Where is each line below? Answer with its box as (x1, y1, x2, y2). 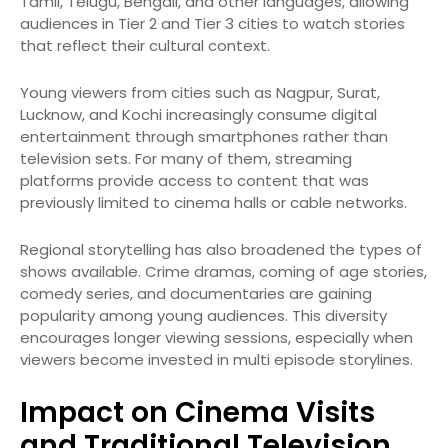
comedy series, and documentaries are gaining (20, 283, 372, 305)
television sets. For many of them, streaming (20, 148, 352, 170)
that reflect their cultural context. (20, 35, 270, 57)
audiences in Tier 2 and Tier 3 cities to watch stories (20, 13, 405, 35)
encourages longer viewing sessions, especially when (20, 327, 413, 349)
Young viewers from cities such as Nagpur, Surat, (20, 82, 380, 104)
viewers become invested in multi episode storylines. (20, 349, 413, 371)
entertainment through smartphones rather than (20, 126, 388, 148)
